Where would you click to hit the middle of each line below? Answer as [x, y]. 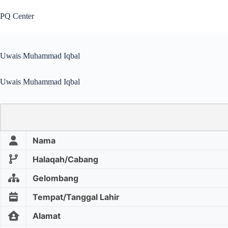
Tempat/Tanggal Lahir [76, 197]
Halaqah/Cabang [65, 159]
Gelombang [55, 178]
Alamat [47, 216]
